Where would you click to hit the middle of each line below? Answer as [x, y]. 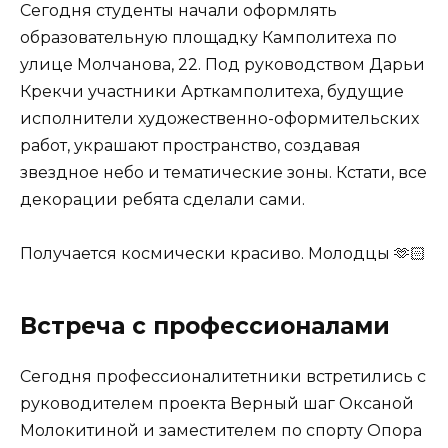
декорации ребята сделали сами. [162, 200]
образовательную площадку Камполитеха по [208, 38]
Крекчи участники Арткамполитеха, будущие [212, 92]
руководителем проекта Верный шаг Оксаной [217, 404]
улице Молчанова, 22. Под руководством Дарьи [222, 65]
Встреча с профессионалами [205, 326]
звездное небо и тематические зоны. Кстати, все [223, 173]
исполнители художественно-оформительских [219, 119]
